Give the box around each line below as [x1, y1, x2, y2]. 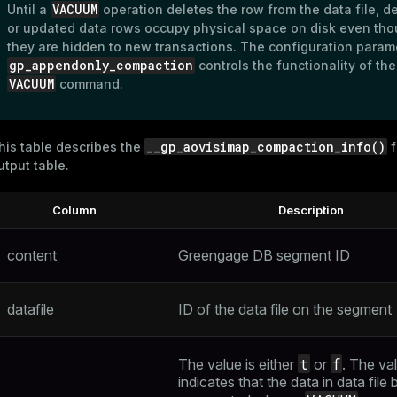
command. [56, 76, 123, 91]
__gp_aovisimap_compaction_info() [146, 138, 385, 155]
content [7, 246, 57, 264]
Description [277, 203, 344, 217]
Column [52, 203, 97, 217]
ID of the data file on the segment [178, 300, 392, 318]
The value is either [178, 355, 298, 373]
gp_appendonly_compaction [9, 57, 193, 74]
